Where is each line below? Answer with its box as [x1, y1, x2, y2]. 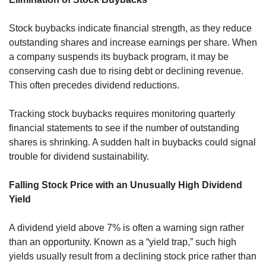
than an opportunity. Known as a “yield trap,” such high [9, 236, 236, 247]
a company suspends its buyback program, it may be [9, 51, 229, 62]
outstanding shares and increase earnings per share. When [9, 37, 257, 47]
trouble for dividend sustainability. [9, 151, 149, 161]
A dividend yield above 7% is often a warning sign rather [9, 222, 244, 233]
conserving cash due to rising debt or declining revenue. [9, 65, 243, 76]
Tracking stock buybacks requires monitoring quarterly [9, 108, 235, 119]
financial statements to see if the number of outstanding [9, 122, 239, 133]
